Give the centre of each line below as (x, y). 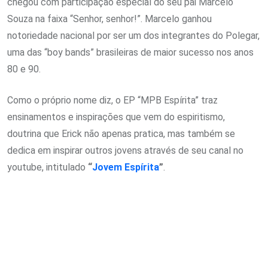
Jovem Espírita (126, 167)
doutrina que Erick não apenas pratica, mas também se (121, 134)
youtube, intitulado (48, 167)
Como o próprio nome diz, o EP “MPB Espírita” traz (112, 100)
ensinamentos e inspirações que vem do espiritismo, (116, 117)
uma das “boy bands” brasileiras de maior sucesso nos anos (130, 52)
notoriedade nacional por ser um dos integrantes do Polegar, (133, 36)
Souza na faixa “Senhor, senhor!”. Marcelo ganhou (109, 19)
